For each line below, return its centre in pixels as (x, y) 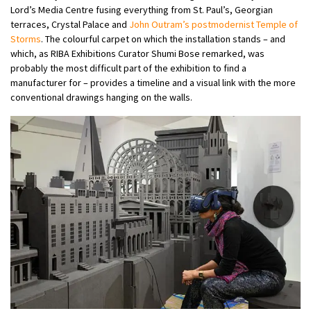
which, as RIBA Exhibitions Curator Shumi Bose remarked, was (137, 53)
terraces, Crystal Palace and (70, 24)
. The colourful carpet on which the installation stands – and (163, 39)
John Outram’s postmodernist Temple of (213, 24)
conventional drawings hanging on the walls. (101, 97)
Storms (26, 39)
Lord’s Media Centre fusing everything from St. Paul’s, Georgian (142, 9)
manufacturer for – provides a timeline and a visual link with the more (153, 82)
